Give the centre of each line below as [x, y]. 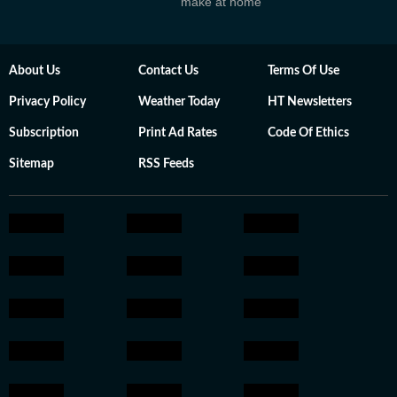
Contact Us [168, 71]
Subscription [44, 133]
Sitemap [31, 164]
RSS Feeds [166, 164]
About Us [35, 71]
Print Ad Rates [178, 133]
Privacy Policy [47, 102]
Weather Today [179, 102]
